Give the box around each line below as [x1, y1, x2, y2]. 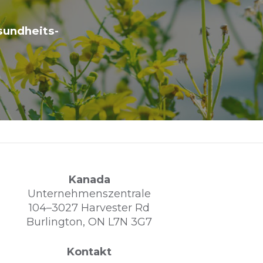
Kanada [68, 173, 110, 186]
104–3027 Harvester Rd [29, 201, 150, 214]
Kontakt [67, 245, 112, 258]
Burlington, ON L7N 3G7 [26, 215, 153, 228]
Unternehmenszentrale [28, 187, 151, 200]
